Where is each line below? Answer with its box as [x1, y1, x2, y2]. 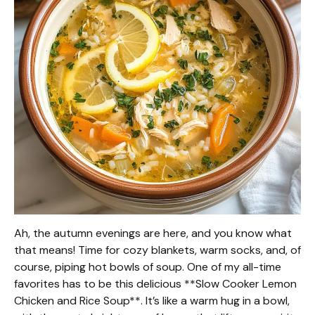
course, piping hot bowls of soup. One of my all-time [14, 259, 281, 274]
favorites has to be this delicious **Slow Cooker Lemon [14, 276, 297, 291]
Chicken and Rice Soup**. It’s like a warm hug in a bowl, [14, 293, 290, 308]
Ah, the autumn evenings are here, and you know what [14, 226, 292, 240]
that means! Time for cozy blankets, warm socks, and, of [14, 243, 301, 257]
